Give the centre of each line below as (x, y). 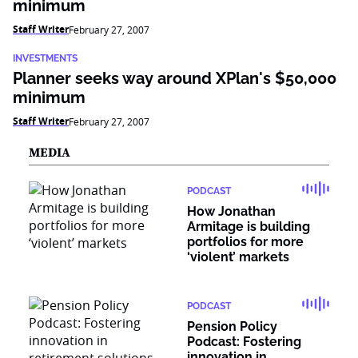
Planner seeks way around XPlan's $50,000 (175, 78)
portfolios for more (245, 242)
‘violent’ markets (238, 257)
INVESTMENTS (45, 58)
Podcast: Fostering (244, 342)
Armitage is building (249, 227)
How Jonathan (231, 211)
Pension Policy (232, 326)
